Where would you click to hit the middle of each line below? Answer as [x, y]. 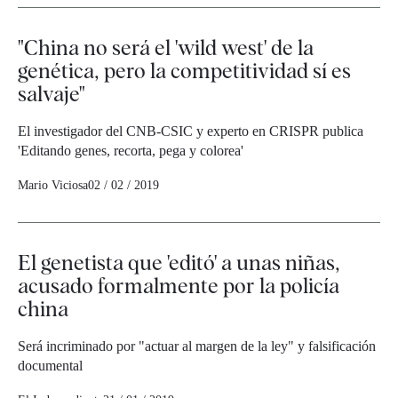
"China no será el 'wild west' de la [166, 48]
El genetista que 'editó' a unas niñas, [179, 263]
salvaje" [52, 94]
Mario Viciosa [53, 186]
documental [50, 366]
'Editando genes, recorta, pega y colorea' [131, 151]
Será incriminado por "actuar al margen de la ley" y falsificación [197, 346]
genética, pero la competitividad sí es [184, 71]
